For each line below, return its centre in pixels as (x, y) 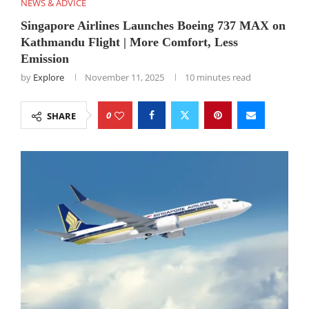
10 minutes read (218, 77)
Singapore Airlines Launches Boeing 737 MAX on (153, 26)
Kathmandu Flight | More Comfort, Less (129, 42)
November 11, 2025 (124, 77)
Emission (45, 59)
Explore (49, 77)
